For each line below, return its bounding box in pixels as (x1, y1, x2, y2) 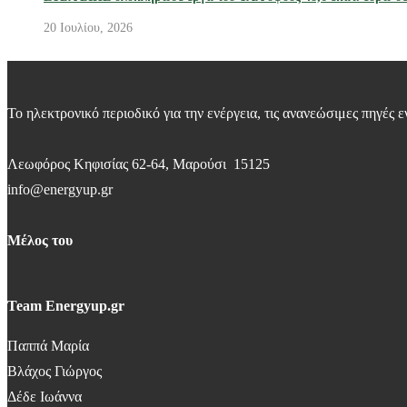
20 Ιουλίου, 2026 (44, 21, 133, 35)
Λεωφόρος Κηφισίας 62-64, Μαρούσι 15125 (7, 156, 270, 173)
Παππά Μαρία (7, 338, 89, 354)
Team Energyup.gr (7, 298, 124, 314)
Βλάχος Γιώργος (7, 363, 102, 380)
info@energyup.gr (7, 182, 113, 198)
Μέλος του (7, 233, 73, 249)
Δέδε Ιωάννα (7, 389, 82, 405)
